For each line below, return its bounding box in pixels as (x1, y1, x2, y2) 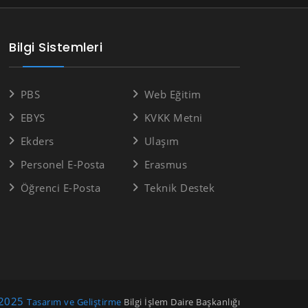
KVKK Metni (144, 111, 203, 124)
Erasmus (144, 157, 188, 171)
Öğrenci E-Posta (20, 181, 101, 195)
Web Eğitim (144, 87, 201, 101)
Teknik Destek (144, 181, 215, 195)
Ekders (20, 134, 54, 148)
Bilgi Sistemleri (9, 38, 103, 56)
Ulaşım (144, 134, 179, 148)
